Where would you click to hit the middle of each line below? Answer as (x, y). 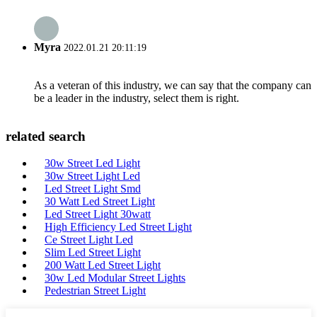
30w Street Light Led (92, 176)
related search (46, 136)
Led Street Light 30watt (98, 214)
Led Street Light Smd (93, 189)
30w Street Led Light (92, 163)
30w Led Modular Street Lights (115, 278)
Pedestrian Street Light (95, 291)
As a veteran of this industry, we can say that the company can (173, 85)
